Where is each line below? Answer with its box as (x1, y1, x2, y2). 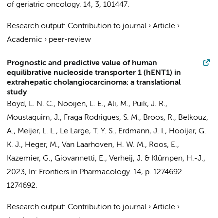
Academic (7, 36, 42, 44)
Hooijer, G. (169, 127, 206, 135)
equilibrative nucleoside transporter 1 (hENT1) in (7, 69, 181, 77)
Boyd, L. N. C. (7, 100, 54, 108)
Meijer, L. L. (18, 127, 56, 135)
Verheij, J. (109, 155, 143, 163)
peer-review (49, 36, 91, 44)
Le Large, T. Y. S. (60, 127, 114, 135)
